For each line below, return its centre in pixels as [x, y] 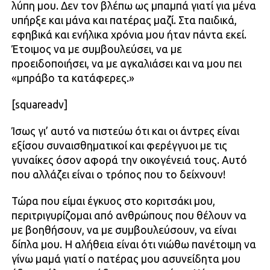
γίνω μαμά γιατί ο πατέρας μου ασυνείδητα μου [126, 259]
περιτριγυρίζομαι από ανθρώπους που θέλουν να [129, 215]
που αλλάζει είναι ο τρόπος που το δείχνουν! [118, 174]
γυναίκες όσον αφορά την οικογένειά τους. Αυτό [129, 160]
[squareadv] [39, 104]
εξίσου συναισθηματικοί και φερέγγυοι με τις [119, 145]
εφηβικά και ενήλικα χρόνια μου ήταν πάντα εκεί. [129, 34]
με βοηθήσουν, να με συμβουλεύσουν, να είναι [124, 230]
